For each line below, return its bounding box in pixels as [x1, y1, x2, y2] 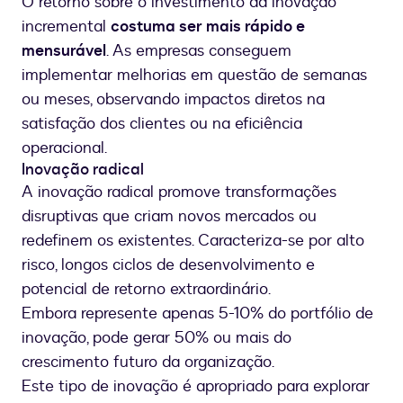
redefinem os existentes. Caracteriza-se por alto [22, 229, 364, 253]
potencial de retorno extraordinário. [22, 278, 271, 301]
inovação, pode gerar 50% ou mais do [22, 327, 291, 350]
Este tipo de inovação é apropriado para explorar [22, 375, 370, 399]
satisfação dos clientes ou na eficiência [22, 112, 302, 136]
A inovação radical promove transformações [22, 181, 336, 204]
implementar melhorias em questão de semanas [22, 64, 367, 87]
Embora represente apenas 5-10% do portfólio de [22, 302, 373, 326]
